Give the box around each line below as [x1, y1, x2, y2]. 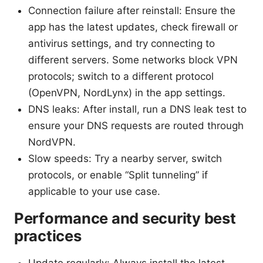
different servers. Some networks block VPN [28, 54, 238, 66]
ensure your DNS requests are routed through [28, 120, 244, 132]
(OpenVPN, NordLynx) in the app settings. [28, 87, 225, 99]
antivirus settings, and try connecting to [28, 38, 215, 50]
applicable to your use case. [28, 186, 160, 198]
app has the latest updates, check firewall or [28, 21, 238, 33]
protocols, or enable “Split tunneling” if [28, 169, 208, 181]
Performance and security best [14, 209, 236, 228]
